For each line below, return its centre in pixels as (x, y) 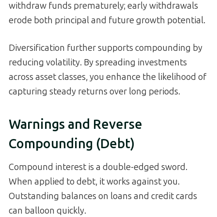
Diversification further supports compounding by (106, 48)
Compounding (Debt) (72, 144)
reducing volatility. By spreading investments (98, 63)
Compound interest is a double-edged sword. (98, 167)
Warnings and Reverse (76, 124)
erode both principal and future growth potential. (107, 21)
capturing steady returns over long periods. (94, 92)
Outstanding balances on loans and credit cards (103, 196)
